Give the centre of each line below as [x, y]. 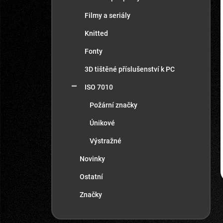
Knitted [96, 33]
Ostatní [91, 177]
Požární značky [113, 105]
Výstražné [106, 141]
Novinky [92, 159]
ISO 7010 [99, 87]
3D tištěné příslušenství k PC [130, 69]
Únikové [102, 123]
